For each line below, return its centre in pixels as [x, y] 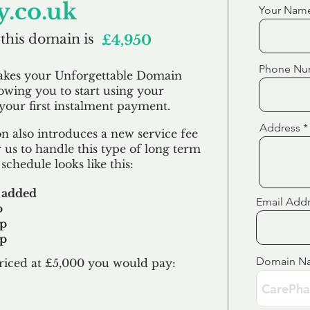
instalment [84, 106]
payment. [142, 106]
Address [280, 128]
